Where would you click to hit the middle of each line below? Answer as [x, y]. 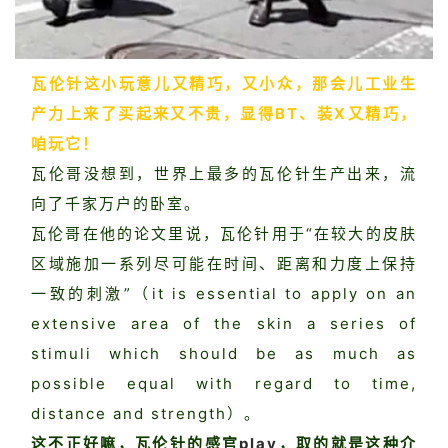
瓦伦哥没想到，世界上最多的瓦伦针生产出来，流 [224, 173]
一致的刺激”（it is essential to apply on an [224, 293]
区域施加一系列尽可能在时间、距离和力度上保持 [224, 263]
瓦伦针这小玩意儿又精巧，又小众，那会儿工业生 [224, 83]
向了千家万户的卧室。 [116, 203]
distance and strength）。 [146, 413]
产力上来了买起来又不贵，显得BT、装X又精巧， [224, 113]
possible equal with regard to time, [224, 383]
